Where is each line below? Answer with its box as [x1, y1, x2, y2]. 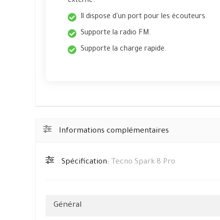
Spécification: [61, 158, 111, 166]
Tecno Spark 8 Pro [111, 158, 175, 166]
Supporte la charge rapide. [81, 46, 166, 54]
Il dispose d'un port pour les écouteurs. [81, 13, 207, 21]
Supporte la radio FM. [81, 29, 151, 37]
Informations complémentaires [59, 127, 169, 136]
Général [54, 201, 82, 210]
